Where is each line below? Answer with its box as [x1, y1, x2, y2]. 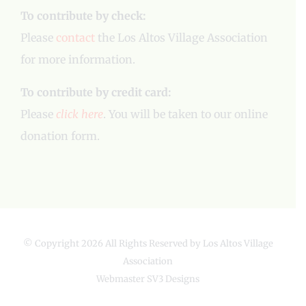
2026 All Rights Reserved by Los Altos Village [81, 238, 273, 249]
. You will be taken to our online [103, 107, 268, 121]
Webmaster [96, 273, 147, 285]
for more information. [20, 53, 135, 66]
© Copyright [23, 238, 81, 249]
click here [56, 107, 103, 121]
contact [56, 31, 95, 44]
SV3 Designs [147, 273, 199, 285]
